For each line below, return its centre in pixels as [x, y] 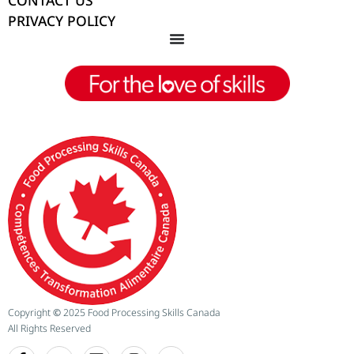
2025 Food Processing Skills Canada [142, 312]
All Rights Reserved [49, 328]
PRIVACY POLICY [62, 21]
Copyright [30, 312]
